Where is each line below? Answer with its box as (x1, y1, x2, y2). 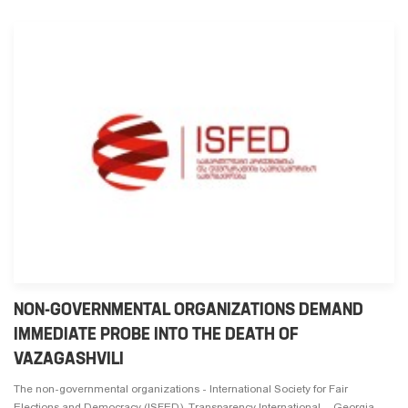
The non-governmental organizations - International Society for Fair (14, 382, 348, 395)
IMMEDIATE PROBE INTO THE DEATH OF (14, 322, 299, 344)
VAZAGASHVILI (14, 347, 124, 369)
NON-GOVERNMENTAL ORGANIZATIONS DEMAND (14, 298, 363, 320)
